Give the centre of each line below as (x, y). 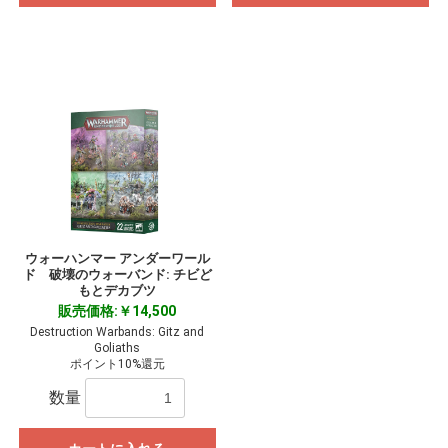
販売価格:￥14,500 (117, 311)
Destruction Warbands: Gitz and (117, 332)
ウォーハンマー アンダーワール (117, 259)
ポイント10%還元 (117, 364)
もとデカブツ (117, 291)
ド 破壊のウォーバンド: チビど (117, 275)
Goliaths (117, 348)
